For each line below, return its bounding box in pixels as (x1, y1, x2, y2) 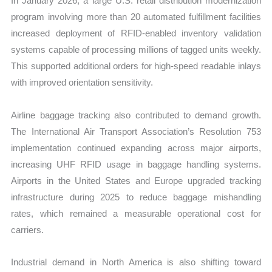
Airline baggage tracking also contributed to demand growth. (11, 109, 261, 120)
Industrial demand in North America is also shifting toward (11, 256, 261, 267)
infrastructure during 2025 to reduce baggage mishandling (11, 191, 261, 202)
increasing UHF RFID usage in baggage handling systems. (11, 158, 261, 169)
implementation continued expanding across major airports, (11, 142, 261, 153)
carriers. (11, 224, 44, 235)
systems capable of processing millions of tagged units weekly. (11, 44, 261, 55)
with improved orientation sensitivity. (11, 77, 154, 88)
